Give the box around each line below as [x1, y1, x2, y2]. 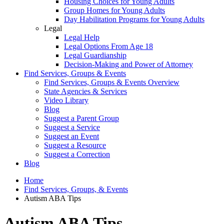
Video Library [44, 96, 88, 105]
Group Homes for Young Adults [64, 6, 165, 15]
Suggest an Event [44, 132, 99, 141]
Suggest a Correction [44, 150, 110, 159]
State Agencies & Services [44, 87, 127, 96]
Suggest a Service [44, 123, 100, 132]
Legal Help [64, 33, 99, 42]
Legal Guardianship [64, 51, 126, 60]
